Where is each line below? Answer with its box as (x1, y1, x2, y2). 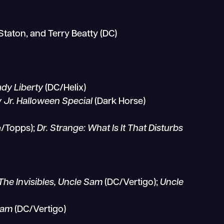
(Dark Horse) (92, 97, 146, 107)
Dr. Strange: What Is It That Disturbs (37, 124, 183, 134)
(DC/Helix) (43, 83, 86, 93)
